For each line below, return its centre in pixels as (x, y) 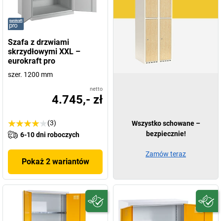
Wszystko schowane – (166, 123)
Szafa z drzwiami (38, 42)
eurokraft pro (32, 61)
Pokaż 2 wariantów (55, 162)
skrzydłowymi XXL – (44, 52)
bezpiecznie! (166, 134)
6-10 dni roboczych (50, 135)
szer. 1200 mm (30, 74)
